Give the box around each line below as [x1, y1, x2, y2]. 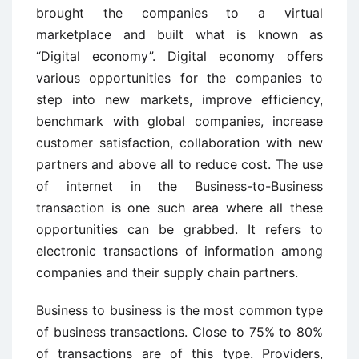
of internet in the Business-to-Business [36, 178, 323, 194]
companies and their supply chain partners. [36, 264, 298, 280]
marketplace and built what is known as [36, 26, 323, 42]
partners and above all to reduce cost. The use [36, 156, 323, 172]
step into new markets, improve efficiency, [36, 91, 323, 107]
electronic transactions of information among [36, 243, 323, 259]
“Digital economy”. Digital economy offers [36, 48, 323, 64]
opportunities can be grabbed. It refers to [36, 221, 323, 237]
